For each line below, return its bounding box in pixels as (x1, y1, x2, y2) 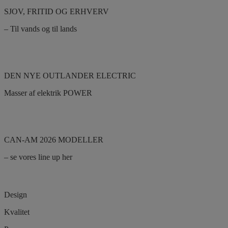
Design (4, 190, 27, 199)
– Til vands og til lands (4, 24, 77, 33)
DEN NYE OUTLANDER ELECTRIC (4, 71, 136, 80)
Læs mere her (4, 108, 48, 118)
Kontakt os (53, 44, 88, 53)
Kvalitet (4, 207, 30, 216)
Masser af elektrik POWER (4, 88, 92, 97)
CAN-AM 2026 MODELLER (4, 135, 103, 144)
